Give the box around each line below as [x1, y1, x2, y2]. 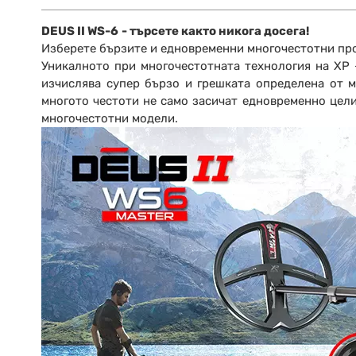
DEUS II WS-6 [41, 24, 118, 39]
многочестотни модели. [41, 111, 178, 126]
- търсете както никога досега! [122, 24, 309, 39]
